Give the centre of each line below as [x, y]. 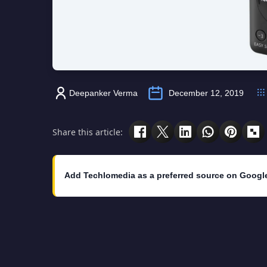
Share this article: [88, 132]
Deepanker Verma [103, 93]
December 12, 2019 [206, 93]
